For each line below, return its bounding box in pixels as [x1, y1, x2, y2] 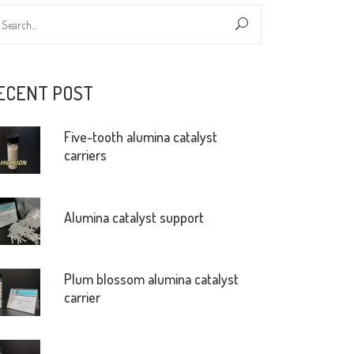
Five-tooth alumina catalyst [64, 128, 217, 145]
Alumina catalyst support [64, 208, 204, 226]
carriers [64, 146, 107, 164]
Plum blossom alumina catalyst [64, 270, 239, 288]
